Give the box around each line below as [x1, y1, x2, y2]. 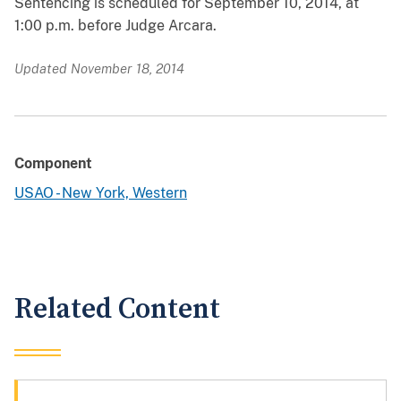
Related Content [14, 292, 220, 328]
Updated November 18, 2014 [14, 61, 184, 77]
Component [14, 155, 92, 173]
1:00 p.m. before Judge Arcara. [14, 17, 217, 35]
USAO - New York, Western [14, 184, 187, 202]
